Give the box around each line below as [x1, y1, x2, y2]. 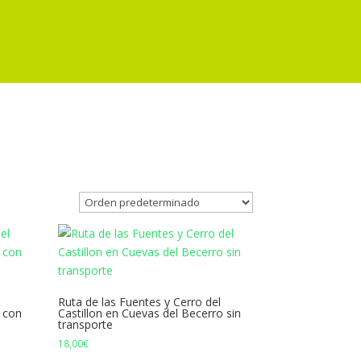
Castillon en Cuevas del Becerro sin [58, 305, 242, 321]
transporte [58, 317, 114, 332]
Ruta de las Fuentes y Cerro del [58, 294, 222, 309]
